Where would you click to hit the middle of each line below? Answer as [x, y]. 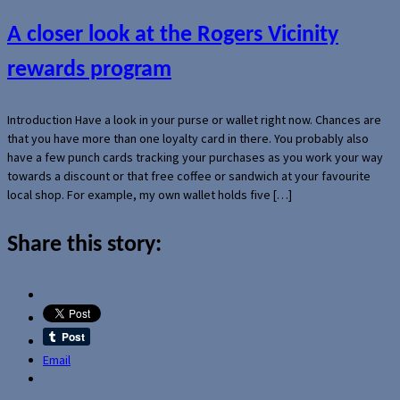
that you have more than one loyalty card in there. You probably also [188, 138]
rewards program [89, 70]
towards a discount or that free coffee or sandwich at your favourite [189, 175]
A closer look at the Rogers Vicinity [173, 35]
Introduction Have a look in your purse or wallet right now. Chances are [194, 119]
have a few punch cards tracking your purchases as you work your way [195, 157]
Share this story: [84, 245]
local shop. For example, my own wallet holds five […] [150, 194]
